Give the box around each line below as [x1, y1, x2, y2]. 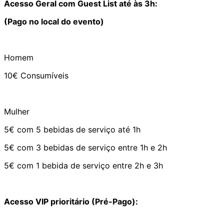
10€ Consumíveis [4, 70, 68, 80]
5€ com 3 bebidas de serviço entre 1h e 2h [4, 142, 167, 152]
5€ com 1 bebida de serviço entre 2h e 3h [4, 160, 163, 170]
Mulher [4, 106, 29, 116]
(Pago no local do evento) [4, 16, 104, 26]
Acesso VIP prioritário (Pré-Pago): [4, 196, 138, 206]
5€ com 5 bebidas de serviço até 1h [4, 124, 140, 134]
